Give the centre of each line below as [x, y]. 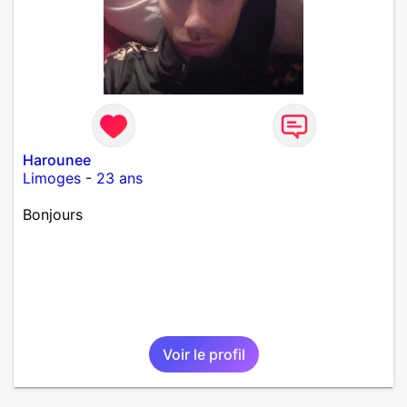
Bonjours [53, 214]
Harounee [57, 159]
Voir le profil [203, 354]
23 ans [119, 178]
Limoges [52, 178]
